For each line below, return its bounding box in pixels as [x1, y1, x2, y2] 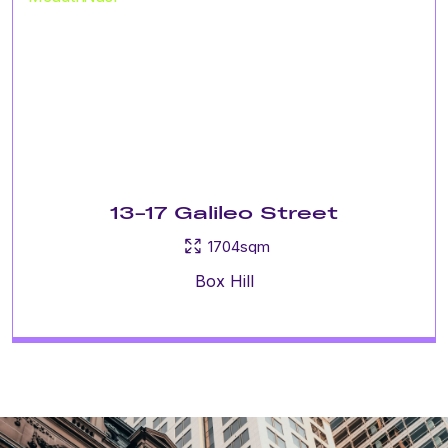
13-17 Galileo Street [110, 201, 338, 224]
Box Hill [194, 271, 254, 291]
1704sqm [207, 236, 270, 256]
